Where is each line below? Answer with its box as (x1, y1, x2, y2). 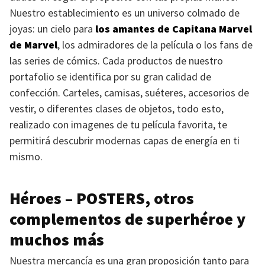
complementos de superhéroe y (9, 208, 245, 230)
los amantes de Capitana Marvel (95, 22, 252, 35)
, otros (145, 188, 194, 209)
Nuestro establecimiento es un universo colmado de (9, 6, 240, 20)
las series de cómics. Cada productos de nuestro (9, 54, 223, 67)
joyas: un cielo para (9, 22, 95, 35)
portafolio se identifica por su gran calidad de (9, 70, 211, 83)
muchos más (9, 229, 104, 250)
